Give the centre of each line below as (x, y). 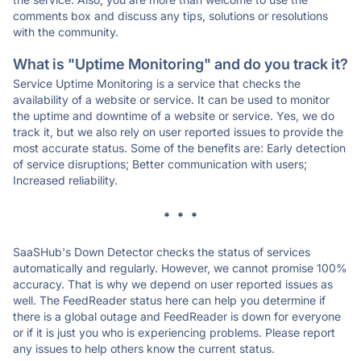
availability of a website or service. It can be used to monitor (171, 100)
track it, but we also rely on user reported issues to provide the (178, 132)
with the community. (66, 32)
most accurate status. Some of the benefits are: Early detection (179, 148)
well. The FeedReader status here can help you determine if (169, 300)
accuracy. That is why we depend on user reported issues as (173, 284)
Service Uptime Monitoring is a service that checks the (157, 83)
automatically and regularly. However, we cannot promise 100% (180, 268)
